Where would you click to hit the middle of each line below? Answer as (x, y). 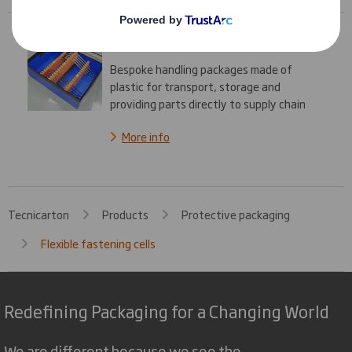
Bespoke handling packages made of (201, 68)
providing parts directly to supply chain (208, 103)
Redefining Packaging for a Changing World (167, 310)
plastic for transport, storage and (195, 86)
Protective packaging (236, 214)
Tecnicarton (38, 214)
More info (146, 136)
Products (125, 214)
